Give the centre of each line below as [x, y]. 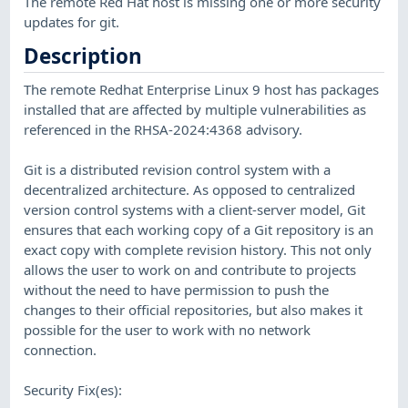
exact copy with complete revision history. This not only [198, 249]
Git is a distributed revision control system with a [178, 169]
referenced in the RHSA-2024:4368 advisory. [163, 129]
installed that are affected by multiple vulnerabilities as [195, 109]
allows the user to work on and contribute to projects [190, 269]
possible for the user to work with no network [168, 329]
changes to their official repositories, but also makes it [194, 309]
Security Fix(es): [73, 389]
